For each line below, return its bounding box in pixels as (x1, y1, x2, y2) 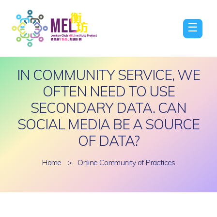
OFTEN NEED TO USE (42, 82, 175, 100)
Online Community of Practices (77, 157, 175, 167)
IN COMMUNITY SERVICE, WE (17, 66, 200, 83)
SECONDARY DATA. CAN (31, 99, 186, 116)
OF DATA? (77, 132, 139, 149)
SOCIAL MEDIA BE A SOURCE (17, 115, 200, 133)
